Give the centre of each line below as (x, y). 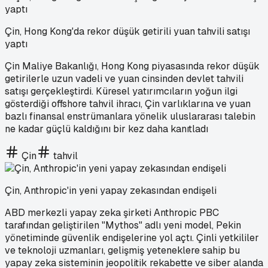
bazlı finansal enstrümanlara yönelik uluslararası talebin (130, 116)
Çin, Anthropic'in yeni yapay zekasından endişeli (111, 190)
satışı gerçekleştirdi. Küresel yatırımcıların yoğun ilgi (121, 91)
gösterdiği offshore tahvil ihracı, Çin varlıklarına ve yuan (128, 103)
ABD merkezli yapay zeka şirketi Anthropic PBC (112, 212)
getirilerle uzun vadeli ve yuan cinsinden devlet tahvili (124, 78)
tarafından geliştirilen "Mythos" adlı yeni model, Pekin (123, 225)
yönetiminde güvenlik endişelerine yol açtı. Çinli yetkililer (132, 237)
